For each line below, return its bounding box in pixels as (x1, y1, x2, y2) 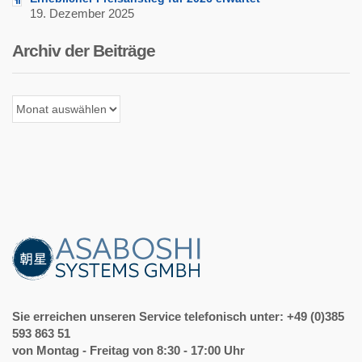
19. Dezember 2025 (30, 6, 134, 20)
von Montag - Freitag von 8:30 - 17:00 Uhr (12, 343, 245, 357)
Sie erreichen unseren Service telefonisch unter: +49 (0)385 (12, 309, 344, 323)
